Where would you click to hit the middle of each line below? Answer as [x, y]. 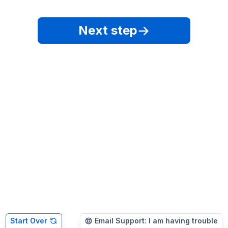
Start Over [29, 221]
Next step [108, 30]
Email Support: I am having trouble [156, 221]
